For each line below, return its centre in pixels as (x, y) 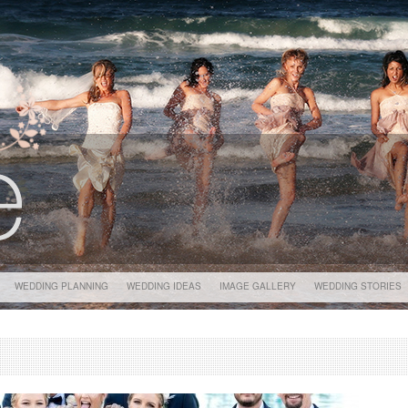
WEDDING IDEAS (164, 286)
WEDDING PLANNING (61, 286)
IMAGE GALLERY (258, 286)
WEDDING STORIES (358, 286)
